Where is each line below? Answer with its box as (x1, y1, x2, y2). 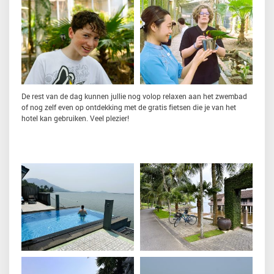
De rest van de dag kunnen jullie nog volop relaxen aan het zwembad (21, 91, 247, 101)
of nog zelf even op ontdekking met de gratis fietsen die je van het (21, 102, 236, 112)
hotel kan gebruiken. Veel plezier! (21, 113, 129, 123)
